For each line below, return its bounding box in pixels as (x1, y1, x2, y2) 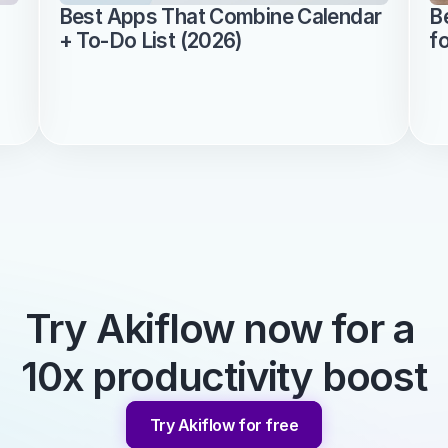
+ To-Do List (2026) (58, 28, 243, 53)
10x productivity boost (21, 352, 427, 401)
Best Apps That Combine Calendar (58, 4, 382, 29)
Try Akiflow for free (149, 414, 299, 435)
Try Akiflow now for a (24, 304, 415, 353)
